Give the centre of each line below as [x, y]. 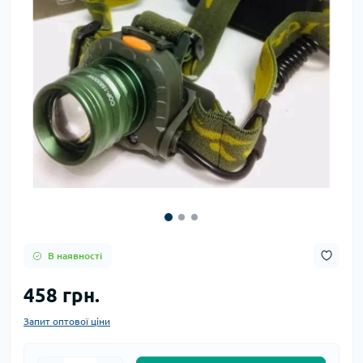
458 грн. [62, 296]
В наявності [75, 255]
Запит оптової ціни [67, 322]
